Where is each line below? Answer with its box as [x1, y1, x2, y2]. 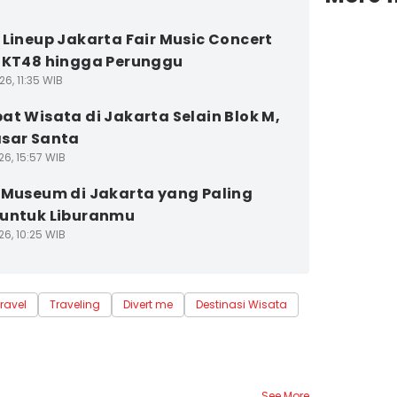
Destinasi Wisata [196, 297, 287, 312]
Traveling [50, 297, 100, 312]
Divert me [123, 297, 173, 312]
